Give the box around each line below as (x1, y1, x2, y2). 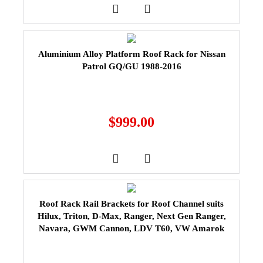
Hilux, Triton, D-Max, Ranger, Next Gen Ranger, (37, 211, 226, 221)
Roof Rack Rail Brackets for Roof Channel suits (39, 198, 224, 208)
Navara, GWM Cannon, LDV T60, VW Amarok (39, 223, 224, 233)
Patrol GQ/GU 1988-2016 (82, 61, 181, 71)
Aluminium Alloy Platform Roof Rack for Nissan (38, 49, 225, 59)
